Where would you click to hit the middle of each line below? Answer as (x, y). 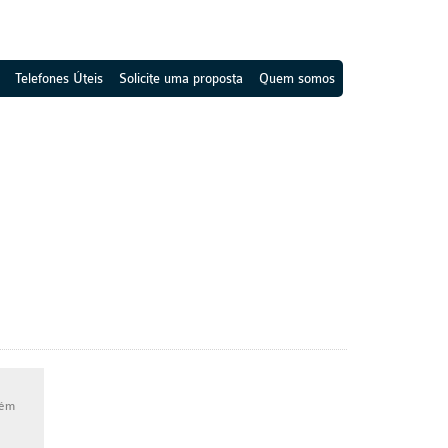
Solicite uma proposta (181, 78)
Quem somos (297, 78)
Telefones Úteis (59, 78)
